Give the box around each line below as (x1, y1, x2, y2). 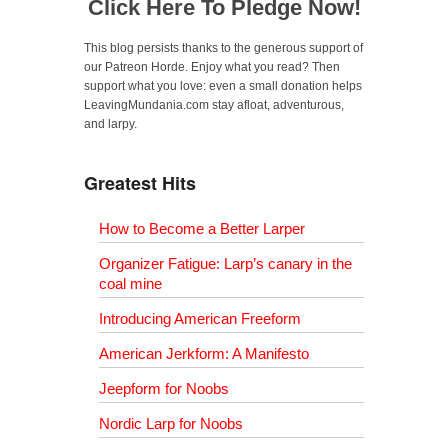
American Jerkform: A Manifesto (99, 345, 309, 363)
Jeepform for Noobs (99, 380, 229, 398)
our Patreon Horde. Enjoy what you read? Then (84, 60, 340, 75)
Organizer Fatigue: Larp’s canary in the (99, 255, 352, 273)
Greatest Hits (84, 170, 196, 197)
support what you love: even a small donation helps (84, 79, 362, 94)
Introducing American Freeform (99, 310, 301, 328)
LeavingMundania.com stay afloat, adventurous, (84, 98, 344, 113)
